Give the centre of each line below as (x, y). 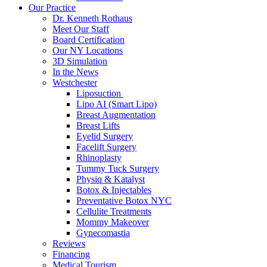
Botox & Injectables (114, 190)
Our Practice (52, 7)
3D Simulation (80, 61)
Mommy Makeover (113, 222)
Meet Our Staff (81, 29)
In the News (75, 72)
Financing (71, 254)
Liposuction (100, 93)
